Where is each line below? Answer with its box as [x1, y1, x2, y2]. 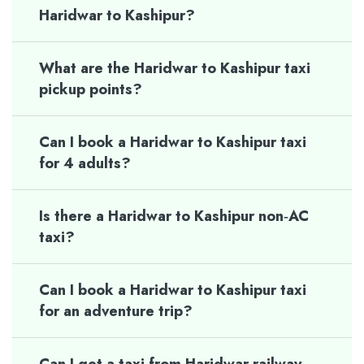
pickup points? [39, 79, 142, 100]
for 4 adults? [39, 153, 131, 174]
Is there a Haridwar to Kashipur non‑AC [39, 206, 309, 227]
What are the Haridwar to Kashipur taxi [39, 58, 310, 79]
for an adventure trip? [39, 301, 193, 322]
